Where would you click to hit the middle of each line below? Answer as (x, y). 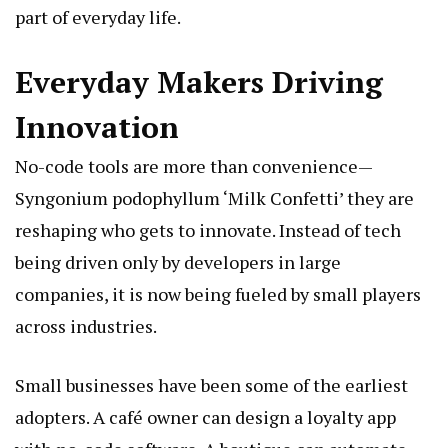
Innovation (97, 126)
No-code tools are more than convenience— (194, 165)
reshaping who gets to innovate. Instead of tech (208, 229)
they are (378, 197)
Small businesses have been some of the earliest (211, 384)
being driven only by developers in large (178, 261)
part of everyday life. (98, 16)
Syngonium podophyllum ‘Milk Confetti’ (179, 197)
